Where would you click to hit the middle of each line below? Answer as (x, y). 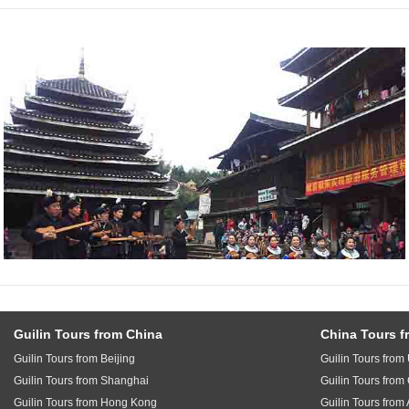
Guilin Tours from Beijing (74, 358)
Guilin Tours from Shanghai (81, 380)
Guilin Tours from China (88, 334)
